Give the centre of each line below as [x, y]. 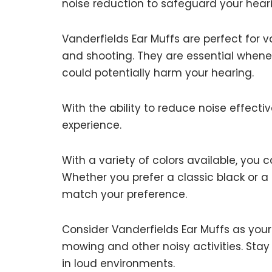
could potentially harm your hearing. [158, 73]
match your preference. [124, 194]
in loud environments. [118, 263]
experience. [92, 125]
